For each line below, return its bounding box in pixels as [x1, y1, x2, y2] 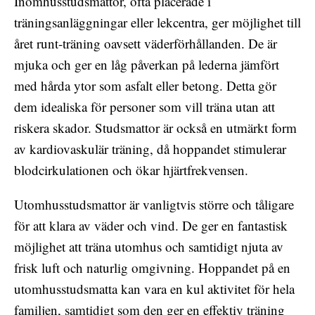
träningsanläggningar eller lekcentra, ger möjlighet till [14, 13, 301, 31]
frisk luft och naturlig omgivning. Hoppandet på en [14, 258, 290, 276]
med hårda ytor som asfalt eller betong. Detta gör [14, 76, 276, 94]
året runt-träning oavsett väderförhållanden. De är [14, 34, 277, 52]
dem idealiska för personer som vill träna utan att [14, 97, 275, 115]
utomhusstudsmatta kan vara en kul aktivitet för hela [14, 279, 295, 297]
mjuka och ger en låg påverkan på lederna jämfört [14, 55, 279, 73]
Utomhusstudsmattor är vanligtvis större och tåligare [14, 195, 294, 213]
